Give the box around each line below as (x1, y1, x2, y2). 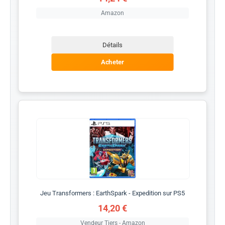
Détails (102, 41, 123, 49)
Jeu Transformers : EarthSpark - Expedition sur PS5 (40, 189, 185, 197)
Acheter (101, 58, 124, 66)
